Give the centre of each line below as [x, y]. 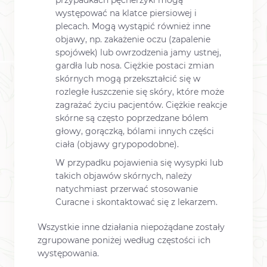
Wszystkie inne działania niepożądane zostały [131, 227]
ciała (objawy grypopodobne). [117, 145]
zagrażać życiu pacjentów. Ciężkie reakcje [141, 105]
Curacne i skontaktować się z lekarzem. [136, 202]
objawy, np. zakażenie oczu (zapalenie [133, 40]
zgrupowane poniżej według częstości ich [124, 240]
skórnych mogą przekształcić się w [128, 79]
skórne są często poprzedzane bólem [132, 118]
